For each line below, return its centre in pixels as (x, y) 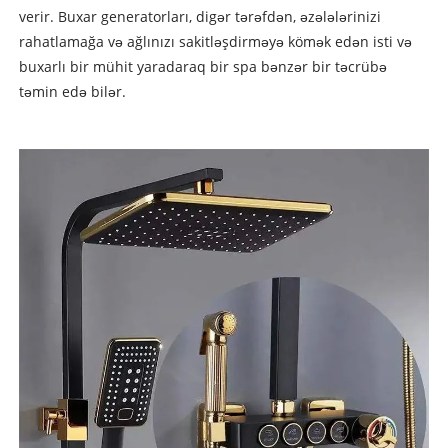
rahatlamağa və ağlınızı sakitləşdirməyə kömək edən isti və (215, 42)
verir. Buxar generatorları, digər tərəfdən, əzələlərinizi (199, 17)
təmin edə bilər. (72, 92)
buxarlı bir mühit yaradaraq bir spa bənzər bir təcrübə (202, 67)
